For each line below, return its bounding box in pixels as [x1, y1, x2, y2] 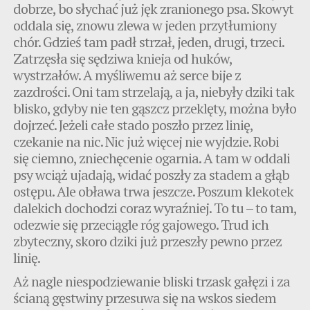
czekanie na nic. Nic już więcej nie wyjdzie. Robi [13, 131, 280, 151]
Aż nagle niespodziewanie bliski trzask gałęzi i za [13, 271, 291, 291]
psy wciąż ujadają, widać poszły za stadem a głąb [13, 165, 290, 184]
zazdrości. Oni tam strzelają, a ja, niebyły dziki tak [13, 82, 295, 101]
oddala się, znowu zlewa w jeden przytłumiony [13, 15, 277, 35]
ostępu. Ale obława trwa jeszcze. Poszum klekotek [13, 181, 294, 201]
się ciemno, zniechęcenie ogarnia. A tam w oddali [13, 148, 291, 167]
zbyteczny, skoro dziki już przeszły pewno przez [13, 231, 282, 250]
